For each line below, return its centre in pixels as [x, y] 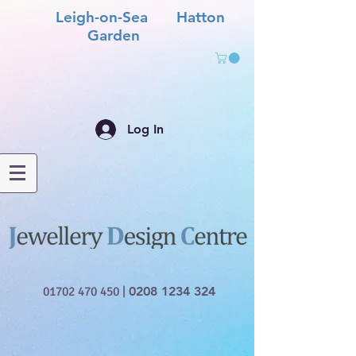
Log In [145, 129]
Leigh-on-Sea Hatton [128, 17]
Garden [128, 35]
